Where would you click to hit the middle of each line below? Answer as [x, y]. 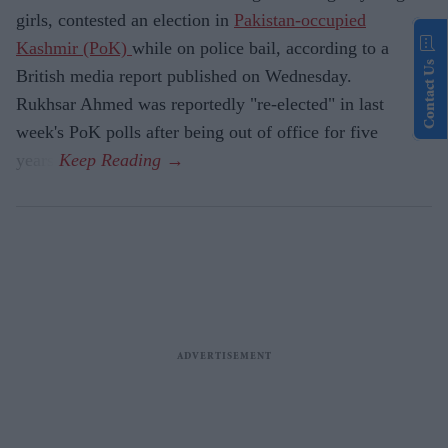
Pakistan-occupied [300, 20]
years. [37, 160]
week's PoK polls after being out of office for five [197, 132]
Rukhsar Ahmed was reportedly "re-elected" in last [200, 104]
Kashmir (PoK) [74, 48]
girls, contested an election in [125, 20]
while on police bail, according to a [260, 48]
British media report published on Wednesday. [184, 76]
